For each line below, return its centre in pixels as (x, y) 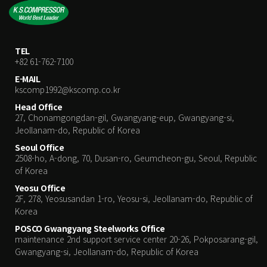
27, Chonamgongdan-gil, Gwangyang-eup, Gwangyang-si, (125, 118)
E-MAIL (27, 79)
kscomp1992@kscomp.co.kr (68, 90)
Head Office (39, 107)
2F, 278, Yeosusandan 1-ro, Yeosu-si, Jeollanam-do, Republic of (134, 199)
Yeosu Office (40, 188)
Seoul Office (39, 148)
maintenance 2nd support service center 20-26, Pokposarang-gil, (136, 239)
